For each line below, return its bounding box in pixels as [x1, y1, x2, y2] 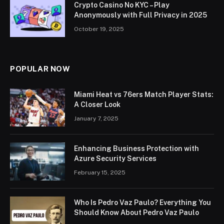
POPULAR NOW [10, 64, 70, 73]
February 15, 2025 [74, 168, 125, 176]
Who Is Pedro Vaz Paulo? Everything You [74, 198, 211, 206]
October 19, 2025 [74, 25, 124, 32]
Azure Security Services [74, 154, 156, 162]
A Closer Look [74, 100, 120, 108]
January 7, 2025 [74, 114, 118, 122]
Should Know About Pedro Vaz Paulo [74, 208, 199, 216]
